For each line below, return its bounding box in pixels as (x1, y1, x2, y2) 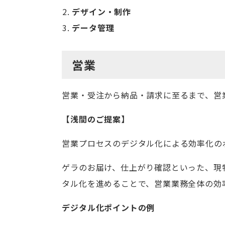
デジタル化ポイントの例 (62, 201, 155, 213)
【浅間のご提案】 (62, 113, 130, 125)
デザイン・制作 (72, 6, 131, 18)
